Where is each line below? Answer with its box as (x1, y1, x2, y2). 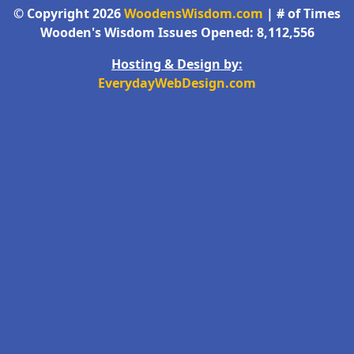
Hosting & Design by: (111, 55, 243, 73)
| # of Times (263, 4, 341, 22)
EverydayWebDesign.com (98, 73, 256, 92)
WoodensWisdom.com (124, 4, 263, 22)
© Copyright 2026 (13, 4, 124, 22)
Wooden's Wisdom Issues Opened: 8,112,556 (40, 23, 314, 41)
